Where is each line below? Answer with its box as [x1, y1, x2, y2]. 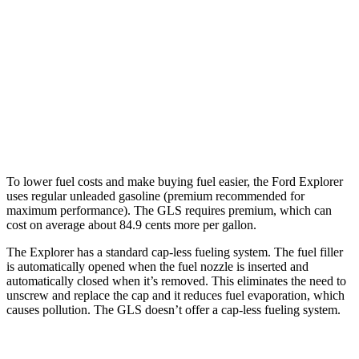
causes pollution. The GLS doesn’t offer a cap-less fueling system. [6, 302, 341, 317]
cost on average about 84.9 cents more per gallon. [6, 217, 256, 232]
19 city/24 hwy [236, 123, 303, 135]
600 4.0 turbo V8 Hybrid [113, 87, 220, 99]
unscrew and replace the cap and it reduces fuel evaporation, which [6, 288, 345, 302]
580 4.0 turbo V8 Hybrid [113, 50, 220, 62]
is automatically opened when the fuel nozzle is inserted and [6, 259, 309, 273]
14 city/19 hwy [236, 50, 303, 62]
